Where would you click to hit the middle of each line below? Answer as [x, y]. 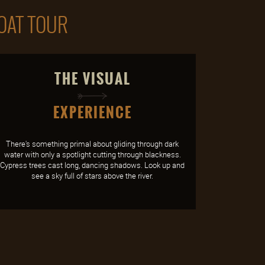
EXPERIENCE [92, 113]
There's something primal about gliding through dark [92, 144]
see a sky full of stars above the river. [92, 176]
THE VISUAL [92, 79]
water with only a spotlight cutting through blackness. [92, 154]
